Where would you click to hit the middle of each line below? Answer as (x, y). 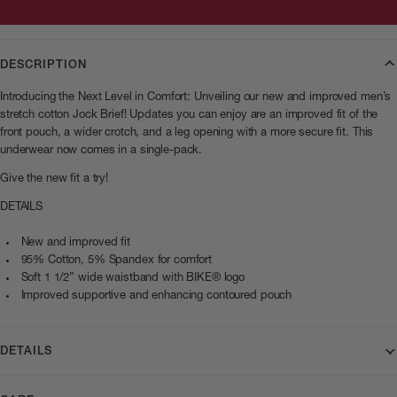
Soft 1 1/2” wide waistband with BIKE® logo (133, 277)
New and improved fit (75, 242)
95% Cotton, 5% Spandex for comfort (117, 260)
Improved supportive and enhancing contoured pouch (156, 295)
